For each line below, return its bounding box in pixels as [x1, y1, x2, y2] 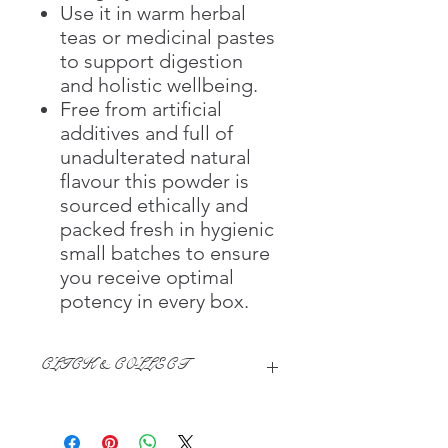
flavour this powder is [60, 168, 249, 193]
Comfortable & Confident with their [40, 420, 263, 439]
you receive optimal [60, 264, 234, 289]
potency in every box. [60, 288, 249, 313]
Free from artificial [60, 96, 222, 121]
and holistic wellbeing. [60, 72, 258, 97]
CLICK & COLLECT [40, 352, 188, 374]
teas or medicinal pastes [60, 24, 275, 49]
